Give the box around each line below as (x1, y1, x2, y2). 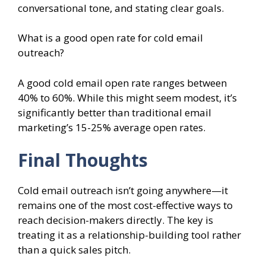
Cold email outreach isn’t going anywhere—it (18, 183, 228, 198)
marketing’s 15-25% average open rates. (18, 120, 205, 134)
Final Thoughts (18, 148, 148, 173)
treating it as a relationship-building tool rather (18, 228, 241, 242)
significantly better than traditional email (18, 105, 211, 119)
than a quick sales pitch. (18, 243, 131, 257)
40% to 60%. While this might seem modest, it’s (18, 90, 237, 104)
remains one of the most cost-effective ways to (18, 198, 233, 213)
